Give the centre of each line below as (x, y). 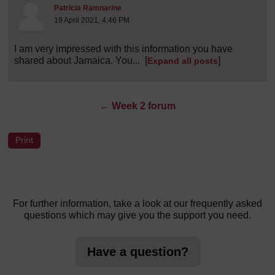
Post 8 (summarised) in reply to (188, 7)
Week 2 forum (144, 106)
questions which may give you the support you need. (137, 215)
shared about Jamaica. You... (77, 60)
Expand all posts (183, 60)
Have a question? (137, 252)
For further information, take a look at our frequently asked (137, 204)
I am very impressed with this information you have (123, 48)
